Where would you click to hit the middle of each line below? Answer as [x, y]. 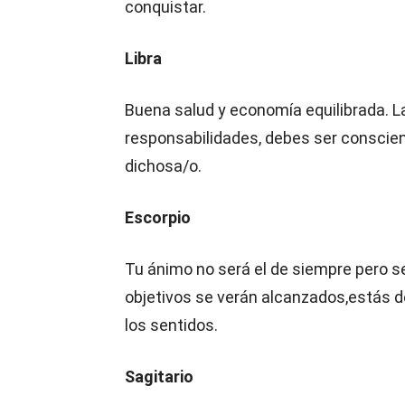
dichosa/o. [165, 166]
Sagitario [159, 377]
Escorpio [158, 217]
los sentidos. [171, 325]
